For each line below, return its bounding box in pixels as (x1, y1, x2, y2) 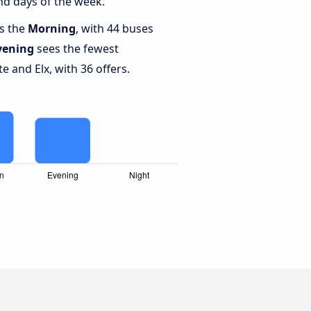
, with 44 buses (76, 21, 153, 37)
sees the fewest (34, 41, 119, 57)
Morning (28, 21, 76, 37)
